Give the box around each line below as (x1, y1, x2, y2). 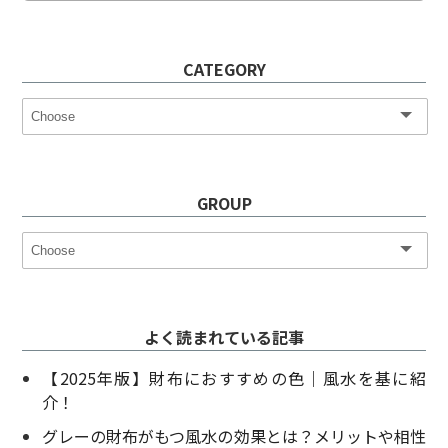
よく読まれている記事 (144, 325, 304, 350)
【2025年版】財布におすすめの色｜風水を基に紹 (42, 366, 426, 391)
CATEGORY (182, 57, 266, 82)
